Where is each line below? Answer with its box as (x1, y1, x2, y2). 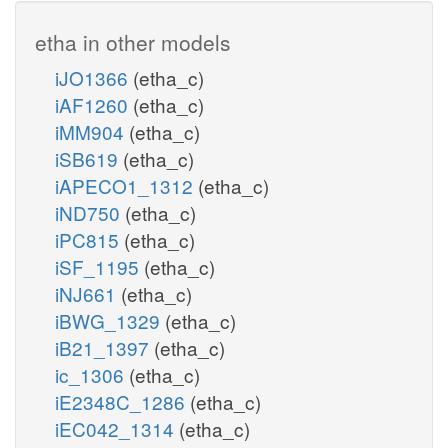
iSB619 (55, 144, 123, 172)
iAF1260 (55, 90, 133, 118)
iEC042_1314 (55, 414, 179, 442)
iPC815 (55, 225, 124, 253)
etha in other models (35, 26, 231, 57)
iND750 (55, 198, 125, 226)
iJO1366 (55, 63, 133, 91)
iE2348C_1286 (55, 387, 190, 415)
